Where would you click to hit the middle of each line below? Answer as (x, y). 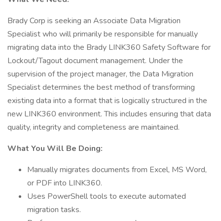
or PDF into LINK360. (65, 183)
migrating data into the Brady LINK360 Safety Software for (109, 47)
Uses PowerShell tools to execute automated (107, 196)
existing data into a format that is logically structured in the (107, 101)
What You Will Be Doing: (55, 148)
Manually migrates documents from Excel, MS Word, (117, 170)
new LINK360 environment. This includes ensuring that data (109, 114)
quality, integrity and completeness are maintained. (93, 127)
